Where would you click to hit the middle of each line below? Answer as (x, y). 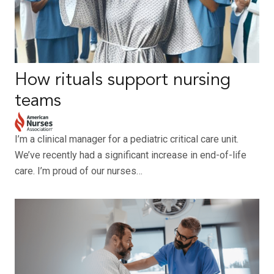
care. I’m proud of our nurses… (79, 171)
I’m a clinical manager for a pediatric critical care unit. (127, 139)
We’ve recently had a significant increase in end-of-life (131, 155)
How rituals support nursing (123, 81)
